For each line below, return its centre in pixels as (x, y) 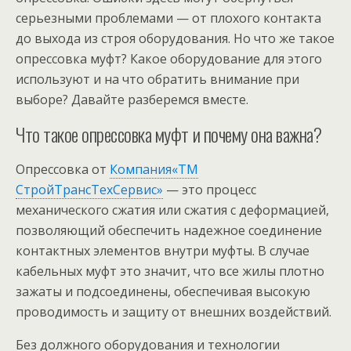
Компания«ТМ (154, 169)
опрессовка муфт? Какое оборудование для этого (169, 59)
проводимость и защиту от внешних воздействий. (174, 312)
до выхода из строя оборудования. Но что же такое (175, 38)
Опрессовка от (63, 169)
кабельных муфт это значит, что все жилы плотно (170, 271)
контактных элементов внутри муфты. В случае (163, 251)
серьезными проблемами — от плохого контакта (168, 18)
